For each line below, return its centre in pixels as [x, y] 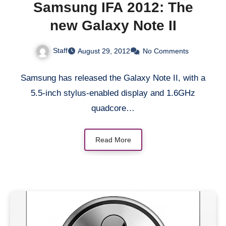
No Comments [165, 51]
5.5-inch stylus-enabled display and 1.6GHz [113, 93]
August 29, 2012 [104, 51]
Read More [113, 140]
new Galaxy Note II [113, 26]
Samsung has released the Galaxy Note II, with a [113, 78]
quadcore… [113, 108]
